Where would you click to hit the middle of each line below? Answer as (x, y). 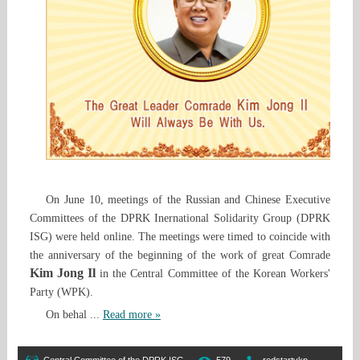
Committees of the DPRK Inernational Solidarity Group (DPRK (180, 219)
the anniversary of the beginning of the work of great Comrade (180, 256)
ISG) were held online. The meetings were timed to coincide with (180, 237)
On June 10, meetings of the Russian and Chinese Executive (188, 200)
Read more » (131, 315)
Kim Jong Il (63, 273)
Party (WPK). (61, 292)
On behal (67, 315)
